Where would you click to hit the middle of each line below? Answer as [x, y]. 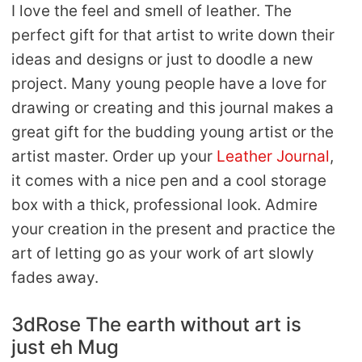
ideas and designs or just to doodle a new [162, 60]
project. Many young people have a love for [169, 84]
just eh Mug [65, 347]
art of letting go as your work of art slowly [163, 254]
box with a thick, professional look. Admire [164, 205]
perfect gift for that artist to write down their [173, 36]
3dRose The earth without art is [156, 324]
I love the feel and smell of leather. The [152, 11]
